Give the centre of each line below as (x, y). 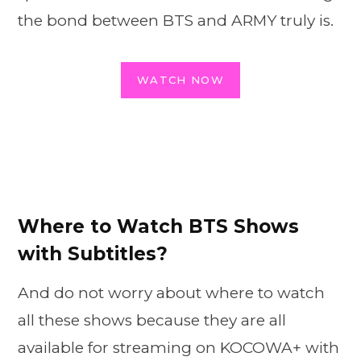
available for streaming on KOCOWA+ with (178, 347)
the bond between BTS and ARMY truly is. (176, 21)
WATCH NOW (180, 79)
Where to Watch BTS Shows (158, 227)
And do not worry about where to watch (171, 293)
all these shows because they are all (152, 320)
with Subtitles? (93, 254)
